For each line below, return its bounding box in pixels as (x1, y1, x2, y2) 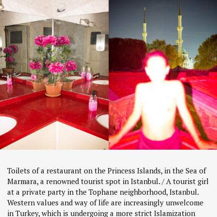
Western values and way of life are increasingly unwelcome (7, 198, 203, 208)
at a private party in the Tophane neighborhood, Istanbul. (7, 187, 199, 197)
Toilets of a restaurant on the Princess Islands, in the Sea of (7, 166, 206, 176)
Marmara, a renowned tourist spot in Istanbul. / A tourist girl (7, 176, 209, 186)
